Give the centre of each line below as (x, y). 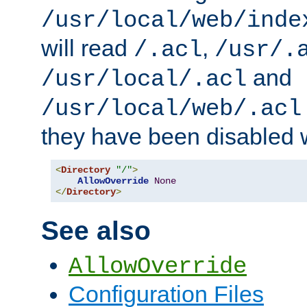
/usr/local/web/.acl (171, 109)
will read (87, 48)
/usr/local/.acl (144, 79)
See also (96, 231)
